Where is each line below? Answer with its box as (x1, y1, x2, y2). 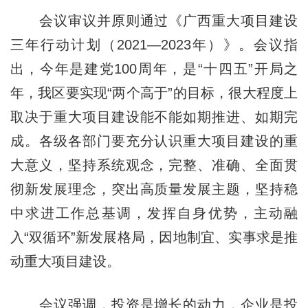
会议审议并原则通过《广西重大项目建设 (10, 12, 298, 28)
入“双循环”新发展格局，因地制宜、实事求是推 (10, 229, 298, 245)
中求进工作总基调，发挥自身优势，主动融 (10, 205, 298, 221)
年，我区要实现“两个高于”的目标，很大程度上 (10, 85, 298, 100)
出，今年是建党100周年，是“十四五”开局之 (10, 60, 298, 76)
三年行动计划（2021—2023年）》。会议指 (10, 36, 298, 52)
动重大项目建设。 (10, 253, 120, 269)
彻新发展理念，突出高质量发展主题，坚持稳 (10, 181, 298, 197)
